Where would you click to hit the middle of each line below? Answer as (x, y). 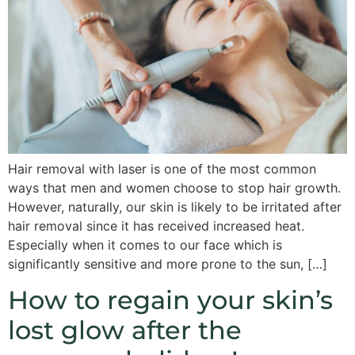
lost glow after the (125, 330)
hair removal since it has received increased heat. (156, 226)
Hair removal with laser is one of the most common (162, 169)
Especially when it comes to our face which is (145, 245)
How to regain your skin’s (170, 300)
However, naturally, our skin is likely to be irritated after (175, 207)
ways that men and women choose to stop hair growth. (174, 188)
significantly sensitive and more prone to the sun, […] (168, 264)
